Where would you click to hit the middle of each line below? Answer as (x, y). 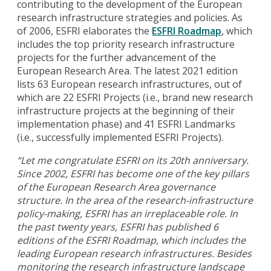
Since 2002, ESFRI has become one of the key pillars (133, 173)
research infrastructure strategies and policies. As (130, 17)
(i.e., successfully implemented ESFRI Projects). (120, 137)
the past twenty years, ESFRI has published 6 (118, 227)
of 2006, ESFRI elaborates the (85, 31)
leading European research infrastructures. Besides (135, 253)
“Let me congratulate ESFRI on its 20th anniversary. (133, 160)
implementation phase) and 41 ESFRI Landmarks (126, 124)
